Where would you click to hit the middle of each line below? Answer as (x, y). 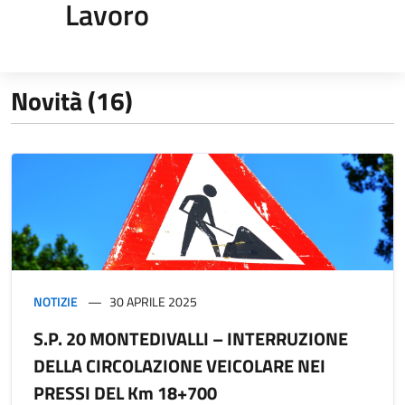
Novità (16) (72, 100)
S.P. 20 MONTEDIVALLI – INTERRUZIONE (191, 338)
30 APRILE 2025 (153, 301)
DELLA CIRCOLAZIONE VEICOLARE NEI (179, 365)
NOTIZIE (56, 301)
